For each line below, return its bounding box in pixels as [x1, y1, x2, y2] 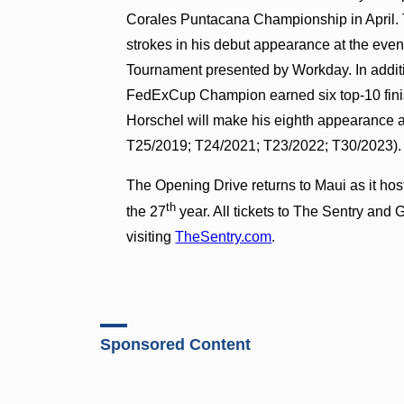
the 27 [126, 203, 167, 219]
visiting [126, 228, 176, 244]
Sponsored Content [100, 335, 252, 354]
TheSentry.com [175, 228, 272, 244]
